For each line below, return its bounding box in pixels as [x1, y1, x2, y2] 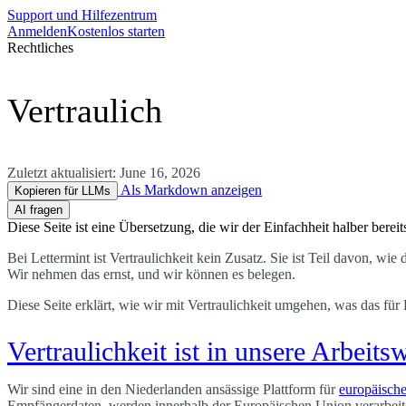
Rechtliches [7, 40, 73, 55]
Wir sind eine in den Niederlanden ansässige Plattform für [7, 381, 339, 397]
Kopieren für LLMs [14, 184, 111, 198]
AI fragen [14, 203, 63, 217]
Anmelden [7, 24, 67, 39]
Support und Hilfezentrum [7, 7, 157, 23]
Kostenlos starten [67, 24, 165, 39]
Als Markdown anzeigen [118, 182, 262, 198]
